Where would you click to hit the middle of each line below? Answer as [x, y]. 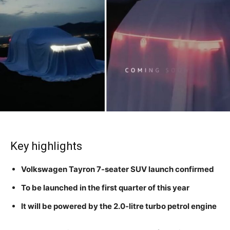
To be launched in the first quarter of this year [105, 188]
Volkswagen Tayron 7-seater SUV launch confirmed [118, 169]
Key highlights [46, 146]
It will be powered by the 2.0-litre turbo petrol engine [119, 206]
